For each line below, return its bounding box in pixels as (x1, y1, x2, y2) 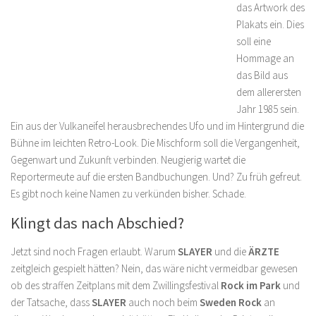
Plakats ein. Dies (236, 18, 304, 31)
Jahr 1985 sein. (236, 102, 299, 116)
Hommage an (236, 51, 294, 65)
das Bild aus (236, 68, 288, 82)
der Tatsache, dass (11, 296, 92, 309)
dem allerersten (236, 85, 301, 99)
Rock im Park (221, 279, 281, 292)
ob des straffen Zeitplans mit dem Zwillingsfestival (11, 279, 221, 292)
